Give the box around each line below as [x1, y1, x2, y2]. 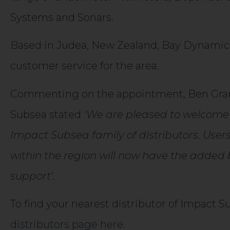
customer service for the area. [10, 60, 159, 72]
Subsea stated [10, 108, 84, 121]
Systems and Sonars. [10, 11, 113, 24]
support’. [10, 169, 55, 182]
